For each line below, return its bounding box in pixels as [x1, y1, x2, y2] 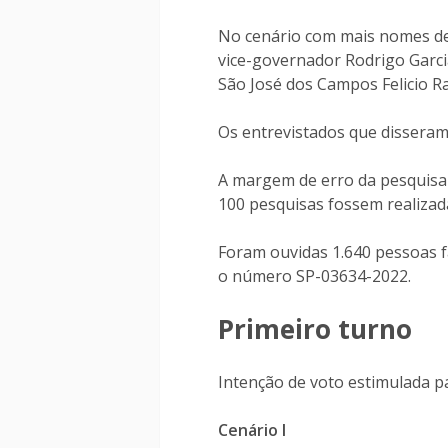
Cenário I [218, 419, 286, 441]
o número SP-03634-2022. [218, 265, 411, 287]
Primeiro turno [218, 311, 412, 347]
